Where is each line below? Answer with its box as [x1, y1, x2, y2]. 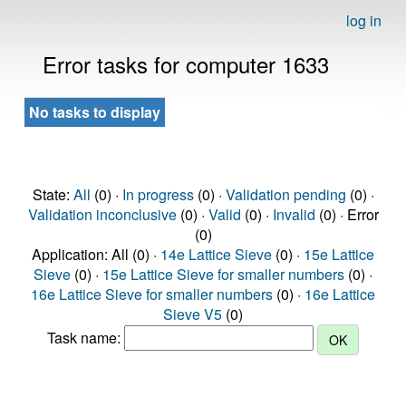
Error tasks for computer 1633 [43, 48, 329, 80]
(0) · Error [314, 204, 379, 225]
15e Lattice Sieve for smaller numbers [102, 264, 344, 285]
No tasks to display [29, 101, 160, 122]
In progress [121, 184, 194, 205]
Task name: [47, 327, 124, 349]
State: [32, 184, 73, 205]
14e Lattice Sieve [160, 244, 272, 265]
